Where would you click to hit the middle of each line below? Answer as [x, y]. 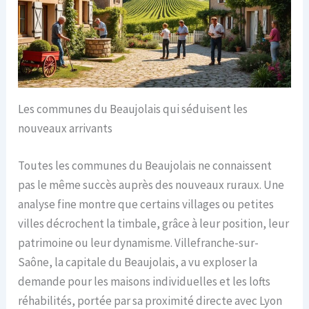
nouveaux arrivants [66, 129]
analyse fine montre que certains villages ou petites [146, 204]
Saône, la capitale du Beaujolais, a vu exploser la [138, 262]
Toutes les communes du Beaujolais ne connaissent [145, 165]
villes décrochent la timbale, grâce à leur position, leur [154, 223]
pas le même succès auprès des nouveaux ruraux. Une [151, 185]
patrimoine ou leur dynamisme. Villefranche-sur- [139, 242]
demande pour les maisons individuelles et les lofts [144, 281]
